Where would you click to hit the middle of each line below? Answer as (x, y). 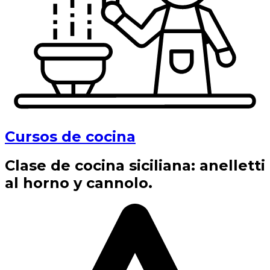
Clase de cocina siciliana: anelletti (135, 166)
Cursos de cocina (70, 136)
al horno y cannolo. (79, 183)
